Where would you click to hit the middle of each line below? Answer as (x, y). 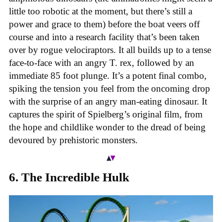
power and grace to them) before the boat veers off (104, 24)
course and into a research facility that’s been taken (104, 37)
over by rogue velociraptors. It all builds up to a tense (110, 50)
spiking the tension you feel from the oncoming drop (110, 88)
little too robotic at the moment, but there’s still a (101, 11)
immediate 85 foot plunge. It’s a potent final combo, (108, 75)
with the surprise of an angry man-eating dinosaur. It (108, 101)
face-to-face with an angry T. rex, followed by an (102, 62)
